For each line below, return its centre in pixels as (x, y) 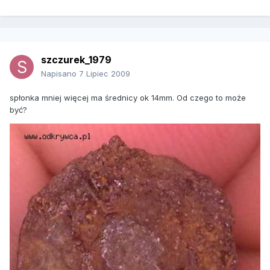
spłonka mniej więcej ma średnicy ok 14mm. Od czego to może (128, 98)
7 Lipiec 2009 (105, 74)
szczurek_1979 (76, 60)
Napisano (60, 74)
